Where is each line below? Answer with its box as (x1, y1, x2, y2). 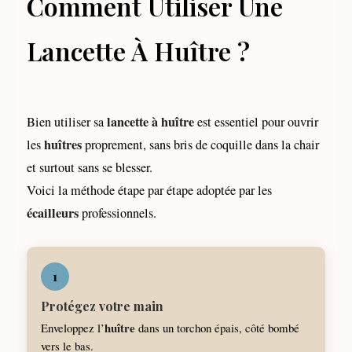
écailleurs (27, 203, 82, 222)
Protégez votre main (41, 297, 163, 314)
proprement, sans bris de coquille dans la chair (82, 135, 319, 153)
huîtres (44, 134, 82, 154)
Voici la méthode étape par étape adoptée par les (27, 181, 272, 199)
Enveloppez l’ (41, 319, 104, 335)
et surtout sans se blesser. (27, 158, 152, 176)
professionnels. (82, 203, 156, 222)
